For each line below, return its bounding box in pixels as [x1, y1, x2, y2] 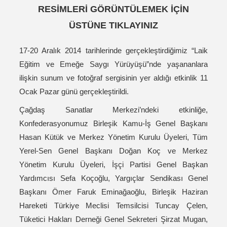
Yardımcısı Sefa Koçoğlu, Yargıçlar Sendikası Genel [19, 174, 208, 183]
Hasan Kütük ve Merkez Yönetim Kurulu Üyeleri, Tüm [19, 133, 208, 142]
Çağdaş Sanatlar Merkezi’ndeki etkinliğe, [19, 105, 208, 115]
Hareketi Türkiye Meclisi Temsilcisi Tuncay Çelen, [19, 201, 208, 210]
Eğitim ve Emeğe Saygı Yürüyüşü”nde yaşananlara [19, 60, 208, 69]
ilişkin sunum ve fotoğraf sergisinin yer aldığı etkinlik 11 [19, 73, 208, 83]
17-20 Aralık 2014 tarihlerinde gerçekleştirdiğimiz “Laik [19, 46, 208, 55]
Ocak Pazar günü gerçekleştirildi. [19, 87, 133, 96]
